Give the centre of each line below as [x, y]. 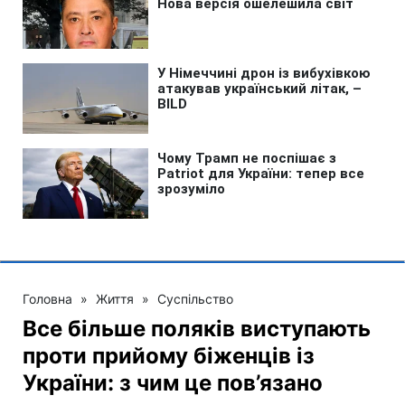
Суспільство [195, 298]
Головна [47, 298]
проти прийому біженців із [169, 355]
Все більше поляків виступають [197, 328]
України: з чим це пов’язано [173, 382]
